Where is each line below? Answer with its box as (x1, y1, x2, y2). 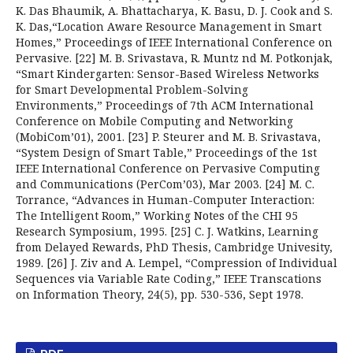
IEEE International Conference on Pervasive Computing (16, 161, 320, 176)
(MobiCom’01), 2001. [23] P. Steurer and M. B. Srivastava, (16, 129, 321, 144)
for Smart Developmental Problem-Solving (16, 82, 248, 97)
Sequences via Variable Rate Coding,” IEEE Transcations (16, 271, 321, 286)
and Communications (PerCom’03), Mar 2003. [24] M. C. (16, 176, 314, 191)
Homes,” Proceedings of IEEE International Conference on (16, 35, 333, 50)
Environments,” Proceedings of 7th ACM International (16, 98, 314, 113)
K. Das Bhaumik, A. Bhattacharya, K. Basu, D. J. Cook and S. (16, 3, 333, 18)
